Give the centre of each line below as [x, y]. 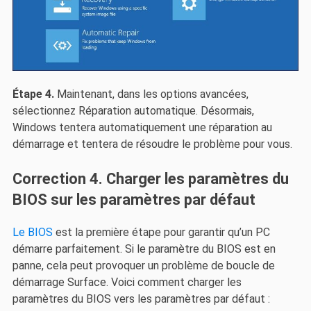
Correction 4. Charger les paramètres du [150, 178]
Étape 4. [33, 94]
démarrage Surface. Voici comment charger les [127, 282]
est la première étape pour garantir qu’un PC [161, 232]
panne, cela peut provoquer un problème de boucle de [143, 265]
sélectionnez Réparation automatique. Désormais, [133, 111]
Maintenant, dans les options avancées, [151, 94]
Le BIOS [32, 232]
